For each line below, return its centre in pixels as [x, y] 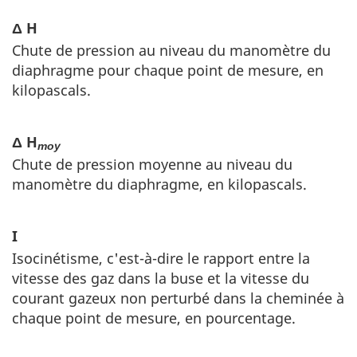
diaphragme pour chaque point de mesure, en [168, 70]
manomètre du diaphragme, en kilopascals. [159, 184]
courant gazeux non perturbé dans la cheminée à [178, 298]
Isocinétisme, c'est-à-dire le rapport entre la [161, 258]
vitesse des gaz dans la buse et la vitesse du [161, 278]
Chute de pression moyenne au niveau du [152, 164]
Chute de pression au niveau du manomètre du [171, 50]
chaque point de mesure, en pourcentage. [154, 318]
